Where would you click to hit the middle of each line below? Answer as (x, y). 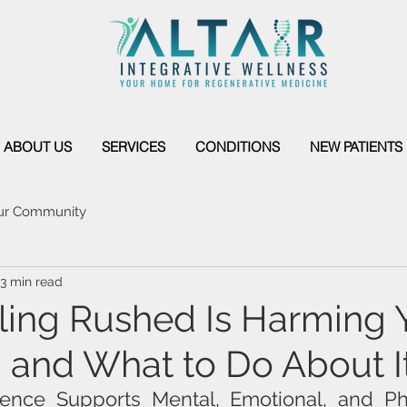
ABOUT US (38, 147)
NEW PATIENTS (356, 147)
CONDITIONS (238, 147)
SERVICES (134, 147)
